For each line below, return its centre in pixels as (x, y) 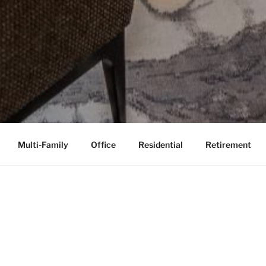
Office (103, 144)
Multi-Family (43, 144)
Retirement (228, 144)
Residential (160, 144)
